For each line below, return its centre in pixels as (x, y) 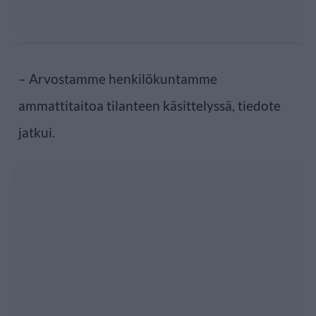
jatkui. (37, 132)
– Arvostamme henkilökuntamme (118, 78)
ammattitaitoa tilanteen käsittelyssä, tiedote (150, 105)
